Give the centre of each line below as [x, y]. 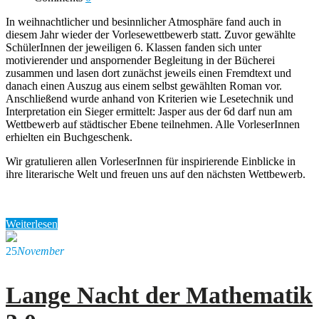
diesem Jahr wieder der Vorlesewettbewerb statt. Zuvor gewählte [151, 34]
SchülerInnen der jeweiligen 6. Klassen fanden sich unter [134, 47]
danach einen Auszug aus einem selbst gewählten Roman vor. [144, 85]
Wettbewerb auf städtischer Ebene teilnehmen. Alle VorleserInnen [153, 124]
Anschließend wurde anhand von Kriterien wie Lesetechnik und [150, 98]
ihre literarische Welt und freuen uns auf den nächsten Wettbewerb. [156, 174]
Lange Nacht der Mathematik [159, 295]
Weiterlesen [32, 224]
